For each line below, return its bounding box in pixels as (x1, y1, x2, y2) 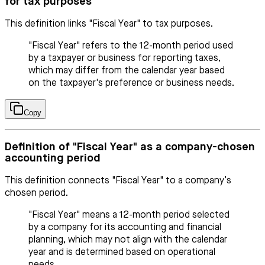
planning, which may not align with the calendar (28, 235, 227, 245)
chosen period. (5, 188, 68, 198)
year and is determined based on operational (28, 247, 215, 257)
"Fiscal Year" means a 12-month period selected (28, 210, 230, 220)
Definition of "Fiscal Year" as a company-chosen (5, 141, 255, 153)
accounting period (5, 152, 101, 164)
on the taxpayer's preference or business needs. (28, 79, 234, 89)
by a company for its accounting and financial (28, 222, 221, 232)
